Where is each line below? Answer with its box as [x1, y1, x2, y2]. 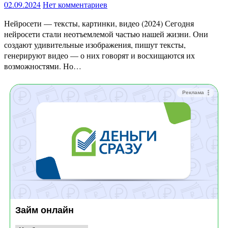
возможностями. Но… [4, 61, 81, 72]
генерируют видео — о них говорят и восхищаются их [4, 50, 195, 61]
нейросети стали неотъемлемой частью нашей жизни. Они [4, 28, 208, 40]
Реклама [182, 90, 204, 96]
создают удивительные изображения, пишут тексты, [4, 39, 186, 50]
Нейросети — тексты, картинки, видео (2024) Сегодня [4, 18, 10, 29]
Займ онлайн [15, 205, 74, 215]
